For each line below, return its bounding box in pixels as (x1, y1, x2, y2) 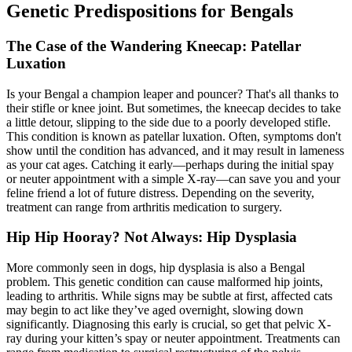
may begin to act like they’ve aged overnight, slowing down (6, 303, 303, 317)
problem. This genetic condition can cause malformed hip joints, (6, 275, 323, 289)
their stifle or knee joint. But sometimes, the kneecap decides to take (6, 101, 341, 115)
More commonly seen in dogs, (6, 261, 159, 275)
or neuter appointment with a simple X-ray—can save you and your (6, 171, 340, 185)
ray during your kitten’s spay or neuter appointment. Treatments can (6, 332, 340, 346)
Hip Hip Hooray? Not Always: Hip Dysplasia (6, 229, 297, 246)
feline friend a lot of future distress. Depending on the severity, (6, 185, 314, 200)
